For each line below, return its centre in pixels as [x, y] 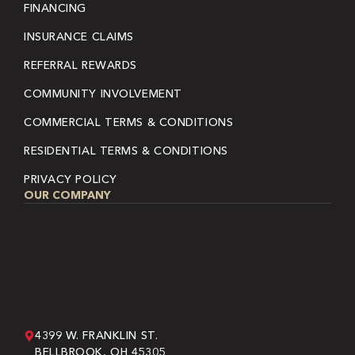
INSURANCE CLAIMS [79, 37]
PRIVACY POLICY [71, 179]
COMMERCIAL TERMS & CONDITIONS [129, 122]
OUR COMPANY [67, 195]
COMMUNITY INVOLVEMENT [103, 94]
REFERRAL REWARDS [80, 65]
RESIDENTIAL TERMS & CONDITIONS [126, 151]
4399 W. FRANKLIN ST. [97, 336]
